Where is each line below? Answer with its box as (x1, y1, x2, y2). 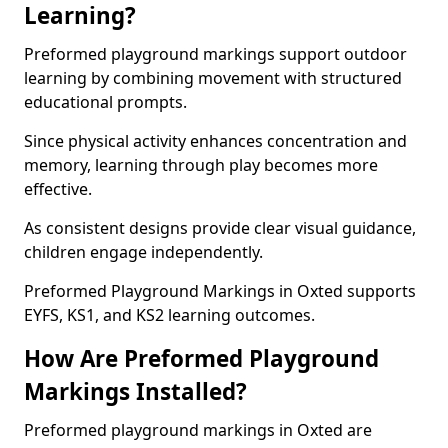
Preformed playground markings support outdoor (24, 43, 407, 65)
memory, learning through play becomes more (24, 154, 378, 176)
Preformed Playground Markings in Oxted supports (24, 280, 416, 302)
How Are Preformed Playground (24, 343, 379, 374)
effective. (24, 178, 92, 200)
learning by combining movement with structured (24, 67, 402, 89)
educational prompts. (24, 91, 187, 113)
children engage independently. (24, 241, 263, 263)
